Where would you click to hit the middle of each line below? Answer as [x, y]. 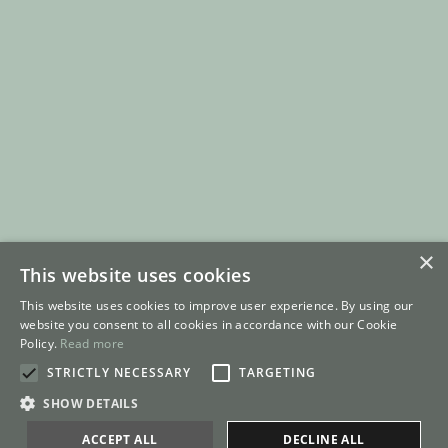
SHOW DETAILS [91, 403]
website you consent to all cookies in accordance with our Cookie [209, 324]
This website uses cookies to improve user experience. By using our [217, 305]
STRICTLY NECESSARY [119, 372]
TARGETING [277, 372]
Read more [92, 343]
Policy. [40, 343]
